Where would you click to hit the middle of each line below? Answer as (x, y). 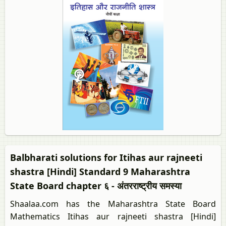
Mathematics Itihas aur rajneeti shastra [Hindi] (113, 216)
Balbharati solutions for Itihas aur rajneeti (106, 157)
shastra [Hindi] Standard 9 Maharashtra (100, 172)
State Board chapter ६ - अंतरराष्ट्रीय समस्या (96, 186)
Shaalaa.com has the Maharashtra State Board (113, 204)
